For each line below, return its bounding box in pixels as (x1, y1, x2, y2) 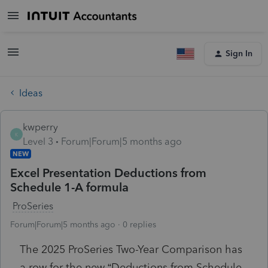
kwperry (23, 121, 58, 133)
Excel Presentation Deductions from (10, 165, 206, 180)
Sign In (226, 48, 252, 59)
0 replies (123, 219, 156, 230)
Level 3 (23, 135, 53, 147)
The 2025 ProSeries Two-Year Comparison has (20, 242, 242, 256)
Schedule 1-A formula (10, 179, 129, 194)
